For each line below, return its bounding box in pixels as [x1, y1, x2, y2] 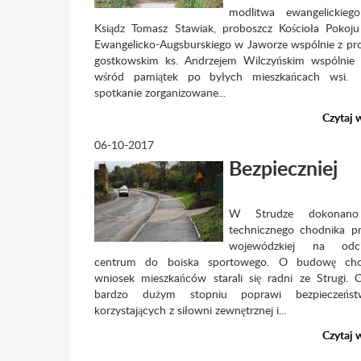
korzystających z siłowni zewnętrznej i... [94, 302, 286, 317]
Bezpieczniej [229, 154, 338, 182]
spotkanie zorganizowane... [94, 85, 226, 100]
